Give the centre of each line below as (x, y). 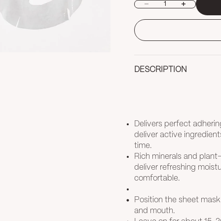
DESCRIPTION (161, 70)
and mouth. (155, 211)
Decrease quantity (167, 5)
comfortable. (157, 179)
